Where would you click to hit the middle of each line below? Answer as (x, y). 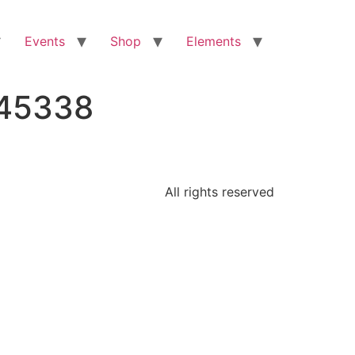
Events (45, 41)
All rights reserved (219, 192)
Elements (214, 41)
